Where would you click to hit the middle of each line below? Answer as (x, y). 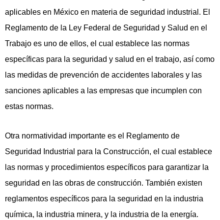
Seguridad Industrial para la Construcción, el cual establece (109, 152)
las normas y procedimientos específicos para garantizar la (107, 167)
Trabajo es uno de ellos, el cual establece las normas (97, 44)
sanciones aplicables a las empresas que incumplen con (103, 91)
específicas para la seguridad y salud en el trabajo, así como (110, 59)
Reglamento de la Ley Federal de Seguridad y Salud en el (106, 28)
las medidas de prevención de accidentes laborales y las (103, 75)
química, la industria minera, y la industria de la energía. (102, 215)
